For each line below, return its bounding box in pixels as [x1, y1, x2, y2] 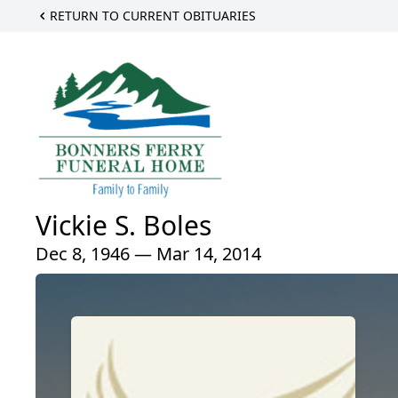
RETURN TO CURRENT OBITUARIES [50, 7, 256, 24]
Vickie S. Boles [36, 207, 211, 244]
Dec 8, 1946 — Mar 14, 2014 [36, 242, 261, 267]
